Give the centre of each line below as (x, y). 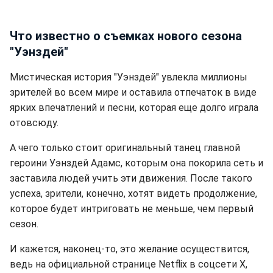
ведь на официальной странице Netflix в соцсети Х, (129, 264)
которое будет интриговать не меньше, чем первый (132, 209)
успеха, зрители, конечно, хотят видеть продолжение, (133, 193)
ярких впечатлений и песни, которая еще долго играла (134, 108)
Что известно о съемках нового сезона (126, 36)
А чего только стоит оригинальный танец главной (125, 148)
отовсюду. (34, 123)
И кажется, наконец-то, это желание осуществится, (129, 249)
